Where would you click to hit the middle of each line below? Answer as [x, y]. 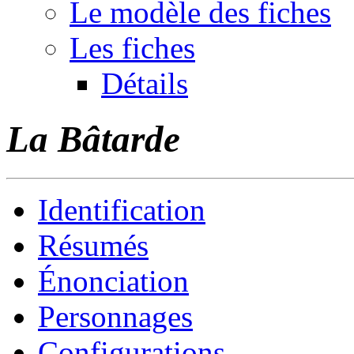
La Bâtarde [93, 139]
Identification [122, 209]
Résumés [93, 245]
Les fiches [132, 47]
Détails [145, 83]
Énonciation [113, 281]
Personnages [115, 316]
